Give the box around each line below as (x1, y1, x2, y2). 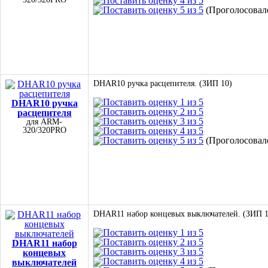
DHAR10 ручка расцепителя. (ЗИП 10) (93, 79, 232, 88)
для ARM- (26, 117, 62, 126)
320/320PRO (22, 126, 66, 135)
